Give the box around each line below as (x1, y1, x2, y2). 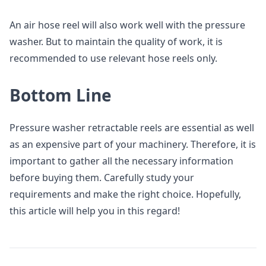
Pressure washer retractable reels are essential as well (9, 121, 254, 134)
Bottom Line (9, 84, 112, 106)
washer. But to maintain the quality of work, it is (9, 35, 223, 48)
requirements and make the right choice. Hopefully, (9, 188, 241, 201)
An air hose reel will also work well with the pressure (9, 18, 245, 31)
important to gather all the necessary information (9, 154, 233, 167)
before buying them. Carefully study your (9, 171, 194, 184)
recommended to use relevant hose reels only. (9, 52, 217, 65)
